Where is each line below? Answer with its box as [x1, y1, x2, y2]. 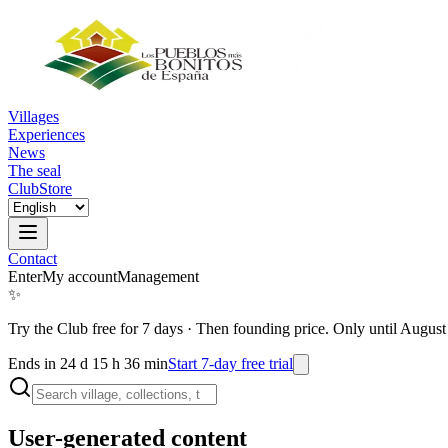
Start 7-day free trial [168, 355, 293, 372]
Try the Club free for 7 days [8, 320, 183, 337]
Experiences [8, 126, 85, 143]
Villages [8, 108, 59, 125]
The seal [8, 162, 61, 179]
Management [117, 268, 199, 285]
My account [42, 268, 117, 285]
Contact [8, 250, 57, 267]
